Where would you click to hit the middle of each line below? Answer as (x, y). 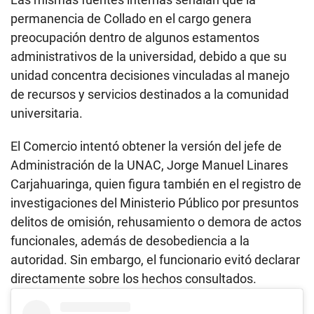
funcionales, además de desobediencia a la (130, 240)
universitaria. (47, 113)
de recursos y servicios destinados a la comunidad (150, 94)
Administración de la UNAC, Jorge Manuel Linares (149, 165)
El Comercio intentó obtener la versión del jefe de (146, 146)
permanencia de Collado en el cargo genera (131, 18)
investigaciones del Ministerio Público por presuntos (155, 203)
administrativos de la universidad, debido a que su (149, 56)
